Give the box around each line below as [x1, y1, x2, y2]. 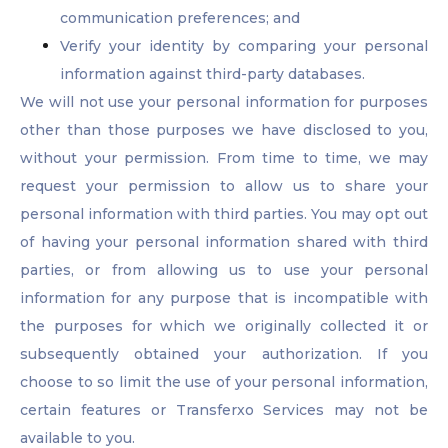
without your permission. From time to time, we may [20, 149, 428, 168]
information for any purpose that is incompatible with [20, 289, 428, 308]
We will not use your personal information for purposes [20, 93, 428, 112]
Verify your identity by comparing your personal [60, 37, 428, 56]
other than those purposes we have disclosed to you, [20, 121, 428, 140]
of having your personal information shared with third [20, 233, 428, 252]
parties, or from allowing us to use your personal [20, 261, 428, 280]
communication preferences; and [60, 9, 300, 28]
